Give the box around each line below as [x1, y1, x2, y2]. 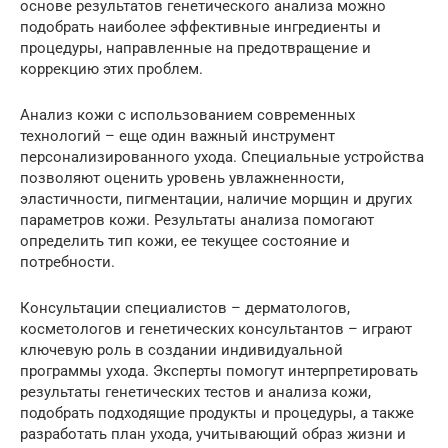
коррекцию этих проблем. [20, 59, 203, 78]
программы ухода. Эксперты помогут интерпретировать [20, 361, 418, 380]
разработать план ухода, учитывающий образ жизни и [20, 424, 406, 443]
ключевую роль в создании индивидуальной [20, 340, 343, 359]
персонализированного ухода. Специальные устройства [20, 147, 424, 166]
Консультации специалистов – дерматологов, [20, 298, 350, 317]
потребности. [20, 252, 115, 271]
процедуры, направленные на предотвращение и [20, 38, 371, 57]
